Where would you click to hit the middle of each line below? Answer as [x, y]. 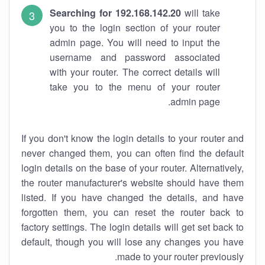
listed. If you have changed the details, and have [132, 197]
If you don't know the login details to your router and [132, 138]
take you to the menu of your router [135, 87]
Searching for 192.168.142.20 [115, 13]
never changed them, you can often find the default [132, 153]
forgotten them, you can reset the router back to [132, 212]
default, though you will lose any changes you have [132, 242]
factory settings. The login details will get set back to [132, 227]
